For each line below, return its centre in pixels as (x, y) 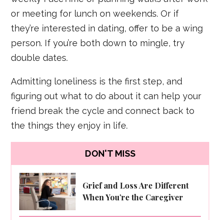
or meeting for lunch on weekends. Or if (95, 13)
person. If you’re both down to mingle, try (98, 43)
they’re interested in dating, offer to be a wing (107, 28)
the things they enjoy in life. (69, 125)
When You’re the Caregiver (133, 197)
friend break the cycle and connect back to (103, 110)
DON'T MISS (110, 154)
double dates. (40, 57)
